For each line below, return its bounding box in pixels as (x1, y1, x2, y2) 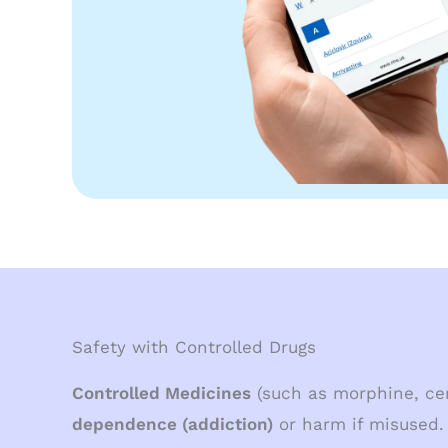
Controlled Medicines (72, 383, 251, 404)
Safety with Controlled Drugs (72, 337, 316, 358)
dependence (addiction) (72, 414, 273, 435)
